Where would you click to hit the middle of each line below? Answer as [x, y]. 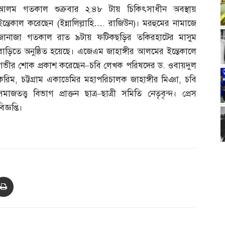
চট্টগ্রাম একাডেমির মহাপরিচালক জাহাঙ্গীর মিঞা [100, 80]
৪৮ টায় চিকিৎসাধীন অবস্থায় [144, 10]
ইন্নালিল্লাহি [77, 24]
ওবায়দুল [182, 66]
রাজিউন [121, 24]
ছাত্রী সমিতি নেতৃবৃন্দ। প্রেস [149, 94]
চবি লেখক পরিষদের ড [126, 66]
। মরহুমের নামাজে [166, 24]
